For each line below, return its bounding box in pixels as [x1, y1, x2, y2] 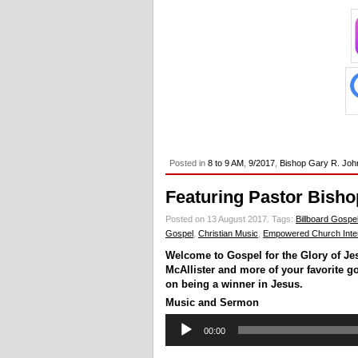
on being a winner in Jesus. [165, 277, 303, 290]
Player [165, 328, 193, 340]
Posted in [169, 157, 208, 168]
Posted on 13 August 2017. [165, 213, 272, 224]
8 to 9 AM [208, 157, 244, 168]
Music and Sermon [165, 296, 259, 308]
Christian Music [198, 228, 258, 238]
